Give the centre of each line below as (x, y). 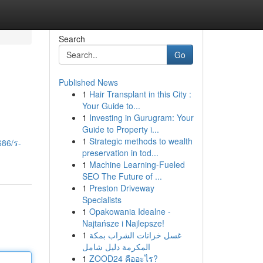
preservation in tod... (120, 153)
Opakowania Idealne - (130, 211)
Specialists (102, 200)
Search (72, 39)
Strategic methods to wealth (141, 141)
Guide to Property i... (120, 129)
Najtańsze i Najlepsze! (123, 223)
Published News (88, 82)
